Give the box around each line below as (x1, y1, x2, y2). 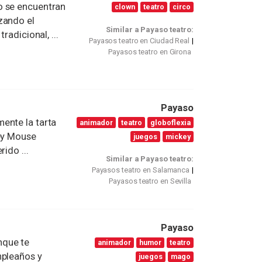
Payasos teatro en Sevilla (109, 177, 191, 186)
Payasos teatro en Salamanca (91, 166, 190, 175)
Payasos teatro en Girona (108, 47, 191, 56)
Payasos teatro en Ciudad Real (88, 36, 190, 45)
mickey (166, 132, 191, 141)
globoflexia (150, 118, 191, 127)
